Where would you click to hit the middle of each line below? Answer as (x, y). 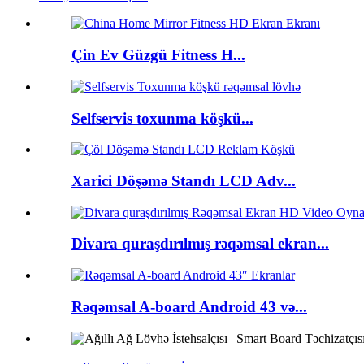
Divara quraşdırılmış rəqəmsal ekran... (200, 244)
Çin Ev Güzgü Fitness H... (158, 55)
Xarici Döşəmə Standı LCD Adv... (184, 181)
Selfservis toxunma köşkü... (162, 118)
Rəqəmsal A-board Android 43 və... (189, 306)
